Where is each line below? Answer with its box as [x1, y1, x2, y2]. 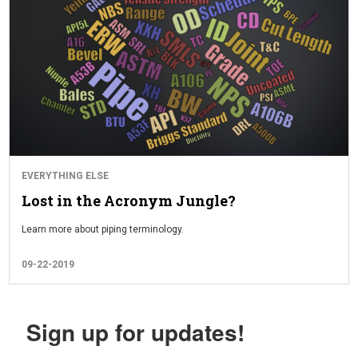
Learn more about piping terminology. [22, 224, 185, 236]
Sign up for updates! [26, 316, 245, 349]
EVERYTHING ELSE [22, 170, 109, 182]
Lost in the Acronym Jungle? [22, 191, 237, 211]
